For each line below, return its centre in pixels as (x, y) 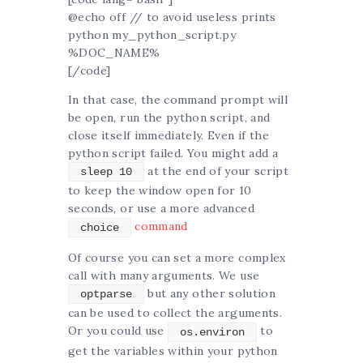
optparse (106, 295)
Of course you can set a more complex (177, 257)
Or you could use (118, 331)
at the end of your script (217, 171)
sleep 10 (106, 172)
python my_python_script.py (152, 34)
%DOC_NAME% (114, 52)
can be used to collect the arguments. (175, 313)
